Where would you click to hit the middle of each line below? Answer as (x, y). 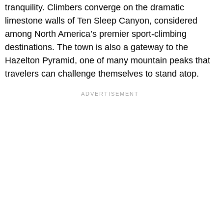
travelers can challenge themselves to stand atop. (102, 73)
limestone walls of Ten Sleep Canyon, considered (101, 20)
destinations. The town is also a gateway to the (96, 47)
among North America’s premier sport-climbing (96, 34)
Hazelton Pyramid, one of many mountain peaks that (108, 60)
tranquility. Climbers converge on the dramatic (95, 7)
